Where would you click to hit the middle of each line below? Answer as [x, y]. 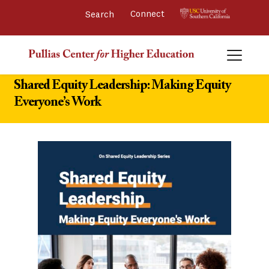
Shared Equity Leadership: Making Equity [122, 86]
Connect [149, 15]
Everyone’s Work [57, 103]
